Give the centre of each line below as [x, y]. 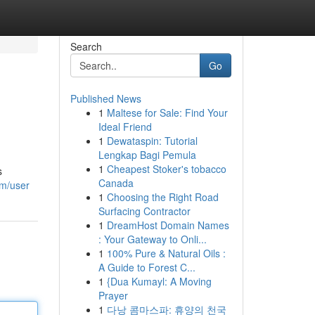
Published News [105, 98]
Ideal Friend [125, 127]
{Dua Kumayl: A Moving [159, 281]
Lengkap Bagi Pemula [147, 155]
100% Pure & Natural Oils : [166, 253]
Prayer [113, 295]
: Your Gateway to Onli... [152, 239]
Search [86, 46]
